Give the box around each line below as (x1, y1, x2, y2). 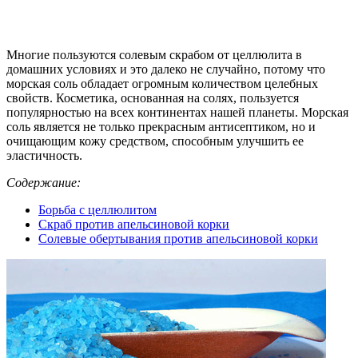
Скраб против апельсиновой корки (38, 217, 229, 231)
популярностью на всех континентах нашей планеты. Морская (6, 105, 348, 119)
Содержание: (6, 175, 81, 189)
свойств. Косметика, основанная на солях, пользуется (6, 90, 299, 105)
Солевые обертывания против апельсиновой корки (38, 231, 318, 245)
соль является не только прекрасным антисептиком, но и (6, 119, 316, 133)
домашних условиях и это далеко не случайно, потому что (6, 62, 325, 76)
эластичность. (6, 148, 82, 162)
